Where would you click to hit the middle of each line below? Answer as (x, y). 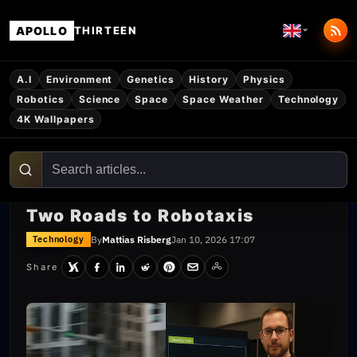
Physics (264, 79)
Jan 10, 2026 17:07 (213, 239)
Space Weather (223, 99)
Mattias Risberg (136, 239)
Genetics (151, 79)
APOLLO (42, 30)
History (209, 79)
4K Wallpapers (56, 119)
